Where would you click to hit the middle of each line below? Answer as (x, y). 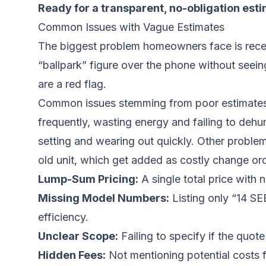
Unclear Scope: (78, 236)
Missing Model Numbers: (104, 198)
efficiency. (63, 217)
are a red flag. (72, 84)
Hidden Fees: (72, 255)
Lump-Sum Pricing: (88, 179)
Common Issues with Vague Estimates (131, 27)
